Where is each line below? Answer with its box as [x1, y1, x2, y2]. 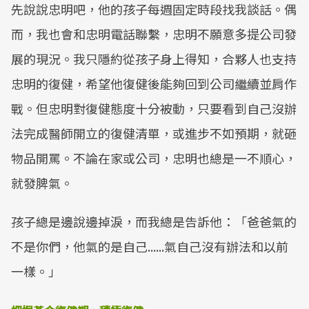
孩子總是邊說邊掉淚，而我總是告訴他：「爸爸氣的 [11, 212, 297, 230]
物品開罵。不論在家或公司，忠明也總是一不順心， [11, 149, 297, 167]
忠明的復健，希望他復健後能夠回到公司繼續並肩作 [11, 74, 297, 92]
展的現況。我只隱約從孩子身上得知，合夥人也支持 [11, 50, 297, 68]
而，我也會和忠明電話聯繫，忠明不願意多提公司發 [11, 25, 297, 43]
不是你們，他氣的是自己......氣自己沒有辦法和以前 [11, 237, 288, 255]
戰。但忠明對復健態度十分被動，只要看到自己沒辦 [11, 99, 297, 117]
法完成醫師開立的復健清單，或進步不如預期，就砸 [11, 124, 297, 142]
